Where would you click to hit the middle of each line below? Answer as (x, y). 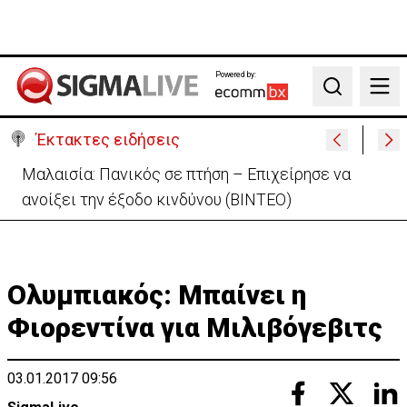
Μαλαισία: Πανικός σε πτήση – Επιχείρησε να (186, 174)
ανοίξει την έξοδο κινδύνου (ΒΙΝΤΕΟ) (157, 199)
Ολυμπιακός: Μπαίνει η (157, 295)
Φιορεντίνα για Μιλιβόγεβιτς (195, 328)
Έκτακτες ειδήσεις (108, 139)
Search (342, 95)
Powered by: (235, 74)
